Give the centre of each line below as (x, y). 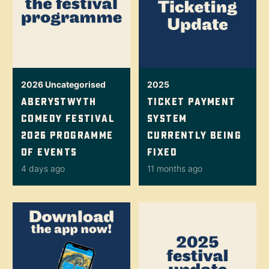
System (167, 118)
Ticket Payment (192, 101)
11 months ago (175, 168)
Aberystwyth (59, 101)
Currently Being (194, 135)
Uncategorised (75, 84)
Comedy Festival (68, 118)
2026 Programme (67, 135)
